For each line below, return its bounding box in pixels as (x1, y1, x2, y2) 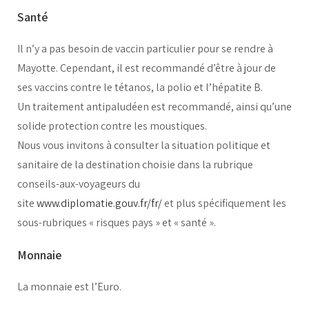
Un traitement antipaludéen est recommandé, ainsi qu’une (17, 99, 292, 114)
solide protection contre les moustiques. (17, 119, 207, 134)
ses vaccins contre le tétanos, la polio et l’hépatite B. (17, 80, 263, 95)
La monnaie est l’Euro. (17, 279, 121, 295)
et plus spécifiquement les (162, 196, 286, 211)
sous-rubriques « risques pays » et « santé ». (17, 215, 216, 230)
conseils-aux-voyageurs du (17, 177, 140, 192)
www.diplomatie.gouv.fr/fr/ (37, 196, 162, 211)
